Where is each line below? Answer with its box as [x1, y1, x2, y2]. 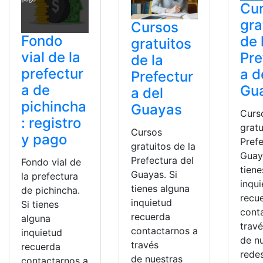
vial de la [21, 48, 80, 66]
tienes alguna [130, 183, 190, 195]
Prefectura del [130, 154, 194, 167]
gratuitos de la [130, 140, 195, 153]
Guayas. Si [130, 168, 177, 181]
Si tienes [21, 198, 59, 210]
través [130, 239, 159, 251]
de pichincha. [21, 184, 80, 196]
